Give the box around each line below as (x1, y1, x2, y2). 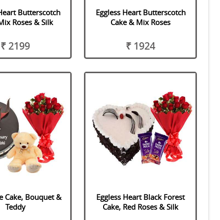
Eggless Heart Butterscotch (95, 7, 186, 18)
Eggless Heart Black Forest (96, 192, 185, 202)
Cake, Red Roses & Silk (103, 201, 179, 212)
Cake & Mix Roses (110, 17, 171, 27)
